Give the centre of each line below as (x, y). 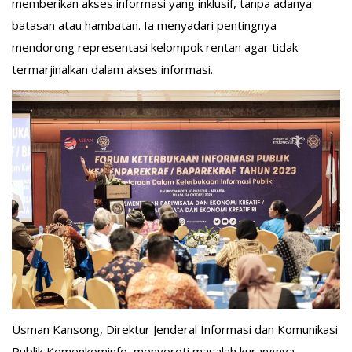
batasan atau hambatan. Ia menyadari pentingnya (144, 25)
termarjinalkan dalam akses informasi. (112, 69)
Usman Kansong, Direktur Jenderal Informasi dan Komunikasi (175, 329)
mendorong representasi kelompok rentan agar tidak (155, 47)
